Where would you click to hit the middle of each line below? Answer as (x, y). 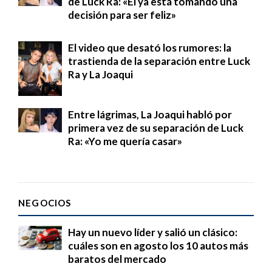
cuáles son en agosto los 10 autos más (158, 245)
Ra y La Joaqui (100, 74)
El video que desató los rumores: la (150, 47)
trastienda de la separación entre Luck (159, 61)
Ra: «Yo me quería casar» (125, 141)
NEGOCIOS (45, 202)
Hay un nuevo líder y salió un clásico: (153, 232)
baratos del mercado (117, 259)
